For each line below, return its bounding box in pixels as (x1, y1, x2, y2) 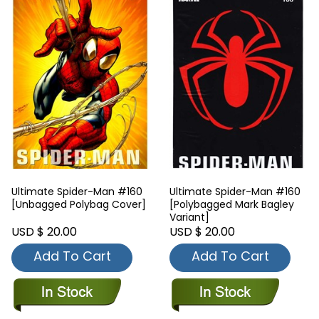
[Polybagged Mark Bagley (169, 197, 294, 212)
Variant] (169, 210, 209, 225)
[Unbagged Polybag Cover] (11, 197, 146, 212)
